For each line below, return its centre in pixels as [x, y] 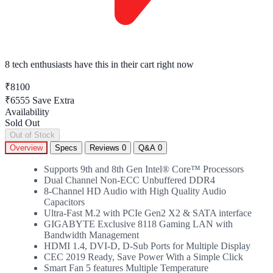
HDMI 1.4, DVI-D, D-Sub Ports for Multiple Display [147, 246]
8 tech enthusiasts [38, 64]
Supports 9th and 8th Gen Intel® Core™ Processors [144, 169]
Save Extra [53, 100]
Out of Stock [32, 135]
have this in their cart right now [133, 64]
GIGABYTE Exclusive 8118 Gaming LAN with [138, 224]
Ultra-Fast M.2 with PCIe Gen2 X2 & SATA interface [148, 213]
